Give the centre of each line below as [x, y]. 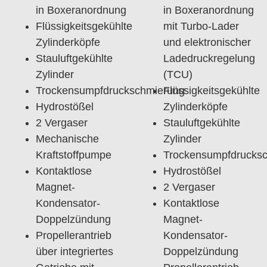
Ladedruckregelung [209, 58]
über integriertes [74, 251]
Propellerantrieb [74, 235]
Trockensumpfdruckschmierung [110, 90]
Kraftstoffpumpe [74, 155]
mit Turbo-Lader [201, 26]
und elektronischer [207, 42]
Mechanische [67, 139]
